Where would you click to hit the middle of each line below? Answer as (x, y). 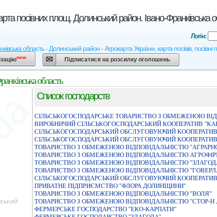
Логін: (199, 36)
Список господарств (73, 96)
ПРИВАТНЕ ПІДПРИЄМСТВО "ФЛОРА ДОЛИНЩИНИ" (110, 186)
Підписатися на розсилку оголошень (117, 60)
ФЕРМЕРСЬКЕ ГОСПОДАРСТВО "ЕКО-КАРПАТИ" (105, 209)
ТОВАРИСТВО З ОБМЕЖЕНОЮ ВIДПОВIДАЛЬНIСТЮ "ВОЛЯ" (123, 194)
